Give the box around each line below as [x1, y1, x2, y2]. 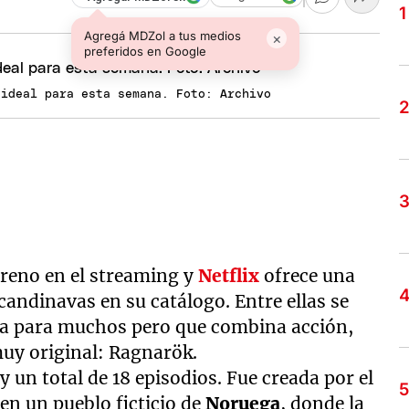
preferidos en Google [84, 43, 207, 58]
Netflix [198, 265, 265, 287]
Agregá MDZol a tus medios [84, 27, 242, 43]
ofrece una [264, 265, 356, 287]
